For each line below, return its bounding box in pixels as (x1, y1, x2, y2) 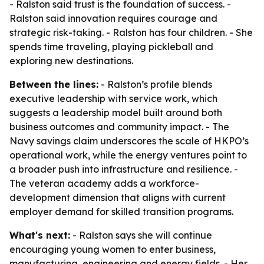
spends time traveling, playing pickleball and (9, 41, 213, 52)
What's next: (9, 229, 70, 241)
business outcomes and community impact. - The (9, 121, 229, 133)
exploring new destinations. (9, 55, 133, 67)
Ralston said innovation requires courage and (9, 12, 217, 24)
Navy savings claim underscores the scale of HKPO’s (9, 135, 249, 147)
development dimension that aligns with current (9, 192, 226, 203)
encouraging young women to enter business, (9, 243, 216, 255)
